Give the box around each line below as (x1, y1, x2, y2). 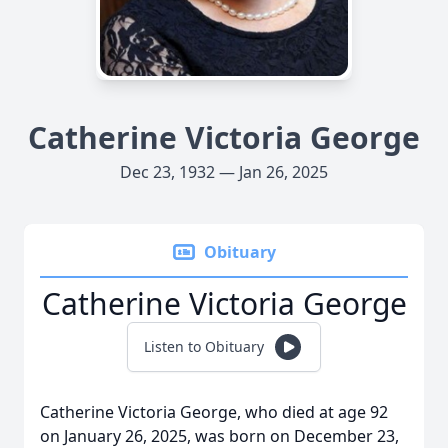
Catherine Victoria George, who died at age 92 (40, 401, 388, 423)
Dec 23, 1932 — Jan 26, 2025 (120, 161, 328, 183)
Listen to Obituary (144, 337, 264, 356)
